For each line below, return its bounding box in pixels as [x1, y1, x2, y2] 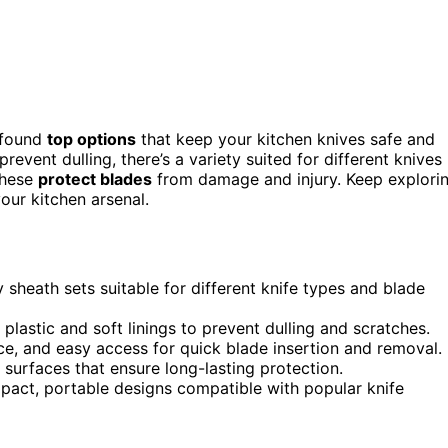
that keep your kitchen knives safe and [136, 128, 435, 149]
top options [47, 128, 136, 149]
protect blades [38, 168, 152, 189]
